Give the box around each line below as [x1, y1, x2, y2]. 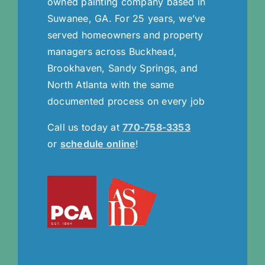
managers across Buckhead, [47, 45, 177, 57]
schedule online [60, 137, 136, 150]
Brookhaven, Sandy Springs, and [47, 62, 198, 74]
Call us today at [47, 121, 123, 133]
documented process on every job [47, 95, 205, 107]
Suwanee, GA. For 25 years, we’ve [47, 12, 206, 24]
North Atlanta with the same [47, 78, 174, 91]
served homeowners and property [47, 28, 203, 41]
